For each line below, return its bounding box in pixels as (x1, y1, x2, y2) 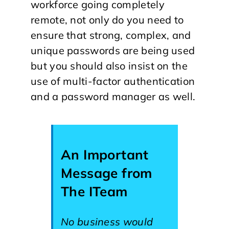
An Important (61, 146, 149, 163)
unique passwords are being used (31, 44, 195, 57)
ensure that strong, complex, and (31, 29, 191, 41)
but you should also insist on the (31, 59, 188, 72)
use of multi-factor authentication (31, 75, 195, 87)
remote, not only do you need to (31, 13, 184, 26)
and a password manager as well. (31, 90, 196, 103)
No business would (61, 215, 153, 228)
